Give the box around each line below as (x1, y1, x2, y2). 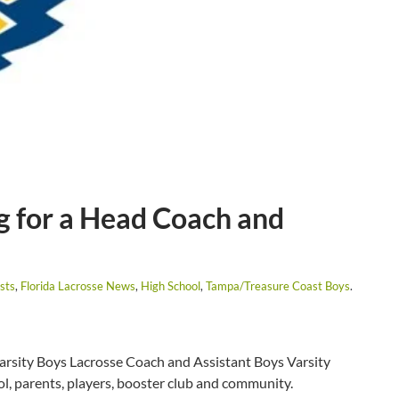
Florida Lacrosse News (20, 279, 135, 294)
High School (141, 279, 200, 294)
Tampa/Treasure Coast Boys (206, 279, 350, 294)
